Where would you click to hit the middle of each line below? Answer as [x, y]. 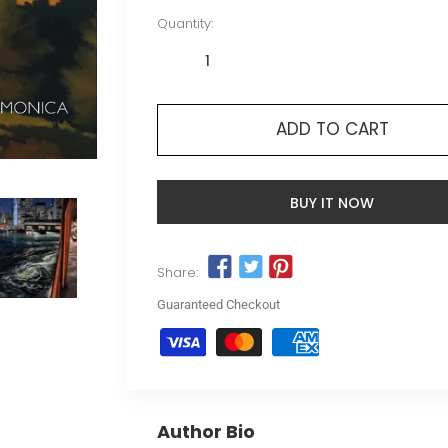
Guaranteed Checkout [218, 305]
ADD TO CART [332, 129]
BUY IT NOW [332, 203]
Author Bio [206, 432]
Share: [177, 273]
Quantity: [185, 23]
